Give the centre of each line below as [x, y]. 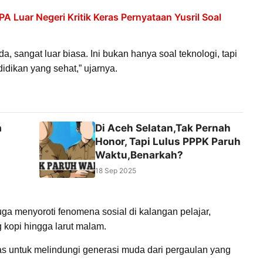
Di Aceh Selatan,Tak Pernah [163, 128]
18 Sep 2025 [115, 170]
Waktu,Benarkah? [139, 155]
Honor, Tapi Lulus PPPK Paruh [168, 141]
